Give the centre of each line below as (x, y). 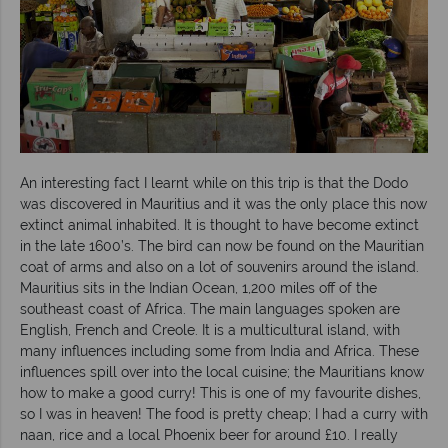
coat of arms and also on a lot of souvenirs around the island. (219, 266)
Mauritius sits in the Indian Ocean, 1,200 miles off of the (198, 287)
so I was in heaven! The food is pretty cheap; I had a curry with (224, 413)
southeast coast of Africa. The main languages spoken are (210, 308)
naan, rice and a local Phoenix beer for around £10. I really (209, 434)
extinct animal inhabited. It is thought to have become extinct (219, 224)
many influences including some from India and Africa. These (219, 350)
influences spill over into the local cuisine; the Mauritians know (222, 371)
